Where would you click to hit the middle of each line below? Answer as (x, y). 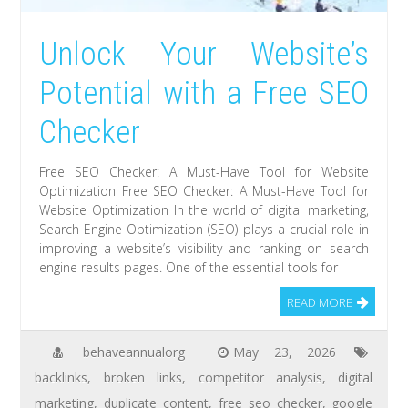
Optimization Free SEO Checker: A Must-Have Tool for (204, 190)
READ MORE (319, 302)
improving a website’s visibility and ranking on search (204, 248)
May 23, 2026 (285, 352)
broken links (143, 377)
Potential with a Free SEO (204, 93)
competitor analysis (260, 377)
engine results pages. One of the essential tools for (189, 267)
